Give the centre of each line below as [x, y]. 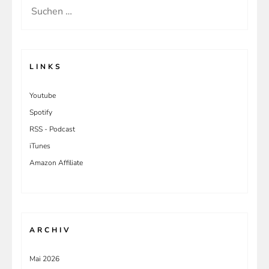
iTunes [40, 146]
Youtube [43, 95]
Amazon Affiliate [56, 162]
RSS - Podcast [52, 129]
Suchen [44, 9]
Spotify [41, 112]
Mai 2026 [44, 258]
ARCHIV [50, 230]
